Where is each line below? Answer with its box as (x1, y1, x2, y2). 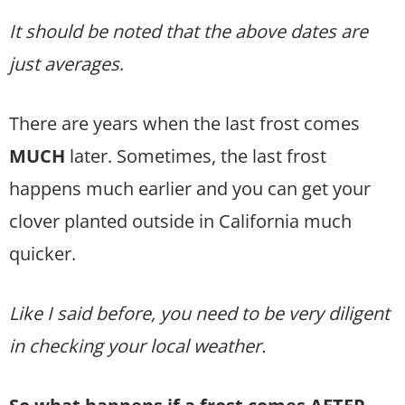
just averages (9, 51, 119, 76)
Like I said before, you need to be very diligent (9, 300, 390, 325)
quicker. (9, 240, 76, 266)
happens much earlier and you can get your (9, 175, 371, 201)
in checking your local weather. (9, 333, 266, 358)
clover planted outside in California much (9, 208, 352, 233)
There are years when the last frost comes (9, 110, 360, 136)
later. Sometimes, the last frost (65, 143, 326, 168)
